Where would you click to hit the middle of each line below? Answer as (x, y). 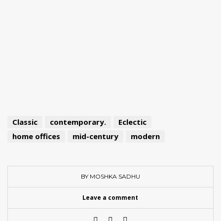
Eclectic (132, 122)
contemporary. (78, 122)
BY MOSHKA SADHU (110, 177)
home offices (36, 136)
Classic (25, 122)
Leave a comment (110, 198)
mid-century (95, 136)
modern (145, 136)
